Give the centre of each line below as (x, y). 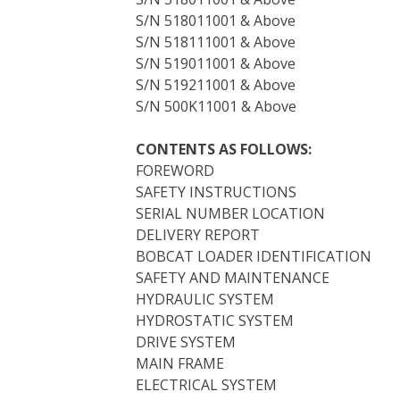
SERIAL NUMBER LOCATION (230, 213)
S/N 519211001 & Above (216, 85)
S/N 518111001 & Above (216, 42)
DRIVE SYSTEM (186, 342)
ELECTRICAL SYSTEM (206, 385)
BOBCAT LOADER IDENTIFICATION (254, 256)
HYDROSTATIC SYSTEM (215, 321)
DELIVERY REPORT (198, 235)
